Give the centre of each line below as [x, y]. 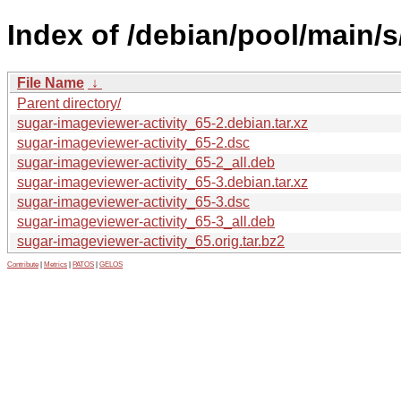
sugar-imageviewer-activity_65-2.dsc [133, 142]
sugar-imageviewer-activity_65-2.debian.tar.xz [162, 123]
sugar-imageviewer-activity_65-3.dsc [133, 201]
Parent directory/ [69, 103]
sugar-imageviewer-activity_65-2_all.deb [146, 162]
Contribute [23, 264]
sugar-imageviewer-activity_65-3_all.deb [146, 221]
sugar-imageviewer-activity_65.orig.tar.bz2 [151, 241]
